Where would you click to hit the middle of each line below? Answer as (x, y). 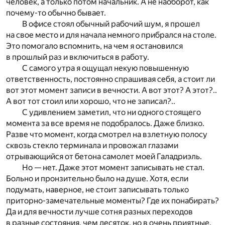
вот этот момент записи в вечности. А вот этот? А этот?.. (111, 90)
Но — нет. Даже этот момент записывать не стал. (113, 168)
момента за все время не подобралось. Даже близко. (105, 124)
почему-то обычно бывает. (56, 13)
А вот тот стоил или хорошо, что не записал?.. (91, 101)
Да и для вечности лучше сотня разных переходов (99, 212)
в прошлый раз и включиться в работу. (78, 57)
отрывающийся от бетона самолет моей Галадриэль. (104, 157)
